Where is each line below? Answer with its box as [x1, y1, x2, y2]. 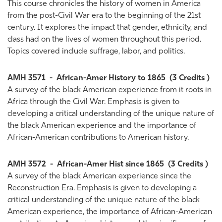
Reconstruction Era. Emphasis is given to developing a [7, 184, 197, 192]
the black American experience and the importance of [7, 122, 196, 130]
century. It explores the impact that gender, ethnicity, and [7, 24, 207, 32]
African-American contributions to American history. [7, 134, 189, 142]
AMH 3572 [7, 161, 46, 168]
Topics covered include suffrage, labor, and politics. [7, 48, 185, 55]
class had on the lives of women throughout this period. [7, 36, 201, 44]
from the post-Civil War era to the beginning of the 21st [7, 12, 201, 20]
